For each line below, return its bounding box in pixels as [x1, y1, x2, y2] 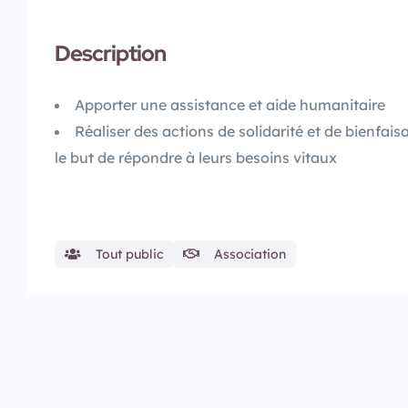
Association [214, 245, 286, 262]
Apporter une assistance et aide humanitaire [75, 95, 385, 114]
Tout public [96, 245, 163, 262]
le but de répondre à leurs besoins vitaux [55, 148, 337, 167]
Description [55, 38, 166, 67]
